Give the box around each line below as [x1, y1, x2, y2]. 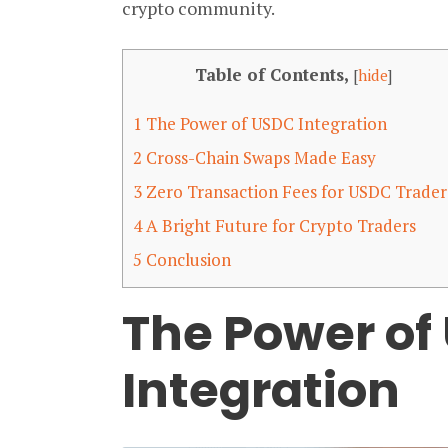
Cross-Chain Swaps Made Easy [142, 146, 376, 170]
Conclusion [142, 248, 231, 272]
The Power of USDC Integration [142, 112, 387, 136]
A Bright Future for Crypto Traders [142, 214, 416, 238]
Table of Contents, [195, 63, 348, 86]
